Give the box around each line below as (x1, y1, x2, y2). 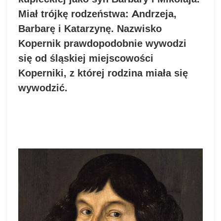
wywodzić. (18, 81, 71, 94)
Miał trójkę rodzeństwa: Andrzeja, (18, 7, 177, 20)
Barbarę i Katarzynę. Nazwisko (18, 22, 162, 35)
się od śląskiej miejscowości (18, 52, 153, 64)
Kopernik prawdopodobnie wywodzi (18, 37, 186, 49)
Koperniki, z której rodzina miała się (18, 67, 188, 79)
